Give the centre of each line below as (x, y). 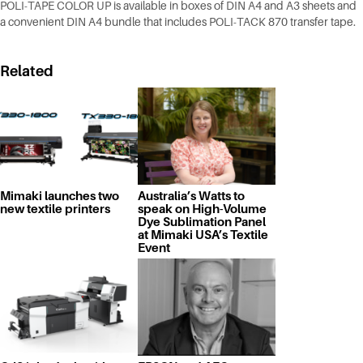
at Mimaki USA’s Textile (203, 235)
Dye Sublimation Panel (202, 222)
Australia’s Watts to (191, 196)
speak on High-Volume (202, 209)
